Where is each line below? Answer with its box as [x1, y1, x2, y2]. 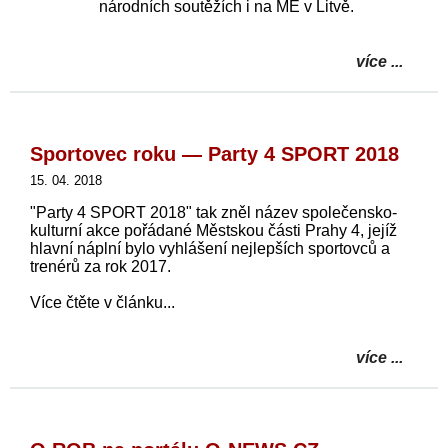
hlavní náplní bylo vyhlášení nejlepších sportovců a [30, 239, 390, 257]
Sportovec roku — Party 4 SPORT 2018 [30, 142, 399, 165]
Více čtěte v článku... [30, 293, 175, 311]
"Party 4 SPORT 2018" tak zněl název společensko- [30, 203, 397, 221]
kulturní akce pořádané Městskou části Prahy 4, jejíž [30, 221, 397, 239]
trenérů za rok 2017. [30, 257, 171, 275]
